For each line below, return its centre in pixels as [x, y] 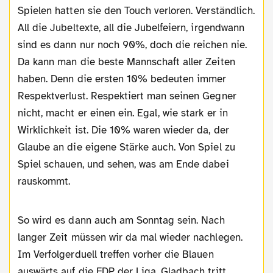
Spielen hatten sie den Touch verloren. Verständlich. [136, 10]
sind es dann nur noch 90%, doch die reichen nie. [132, 44]
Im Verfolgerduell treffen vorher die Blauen [116, 254]
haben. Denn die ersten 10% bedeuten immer [122, 79]
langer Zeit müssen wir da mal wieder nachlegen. [130, 237]
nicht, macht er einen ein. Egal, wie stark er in [123, 113]
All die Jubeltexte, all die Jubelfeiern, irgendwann [131, 27]
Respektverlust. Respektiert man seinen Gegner [127, 96]
